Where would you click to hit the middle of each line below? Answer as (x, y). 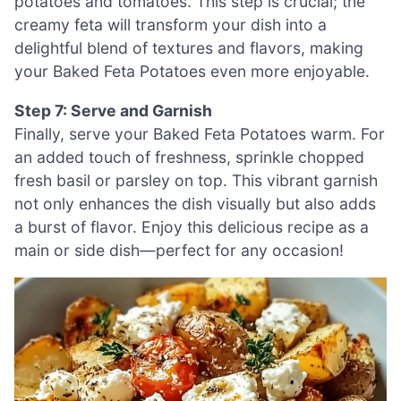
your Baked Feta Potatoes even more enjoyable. (192, 71)
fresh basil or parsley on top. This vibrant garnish (196, 180)
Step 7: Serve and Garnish (113, 110)
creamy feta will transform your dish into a (171, 25)
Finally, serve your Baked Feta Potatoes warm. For (200, 133)
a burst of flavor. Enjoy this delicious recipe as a (192, 226)
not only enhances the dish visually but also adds (195, 203)
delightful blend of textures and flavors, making (189, 48)
